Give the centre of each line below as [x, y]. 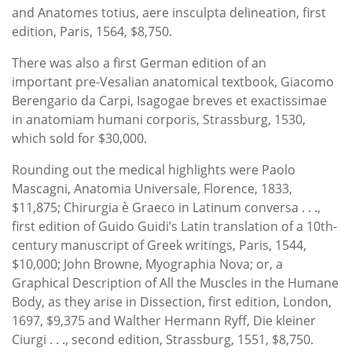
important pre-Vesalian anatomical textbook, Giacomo [173, 81]
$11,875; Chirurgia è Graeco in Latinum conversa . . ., [166, 207]
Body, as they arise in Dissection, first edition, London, [172, 301]
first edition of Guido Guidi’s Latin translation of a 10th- [174, 226]
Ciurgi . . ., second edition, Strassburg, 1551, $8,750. [163, 339]
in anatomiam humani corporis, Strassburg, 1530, [159, 119]
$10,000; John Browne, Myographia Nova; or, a [147, 264]
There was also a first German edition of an [139, 62]
